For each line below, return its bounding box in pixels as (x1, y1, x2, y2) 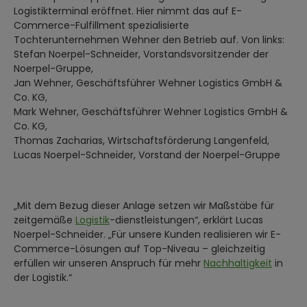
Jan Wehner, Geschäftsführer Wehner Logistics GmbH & (14, 75, 282, 90)
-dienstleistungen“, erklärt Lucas (110, 212, 263, 227)
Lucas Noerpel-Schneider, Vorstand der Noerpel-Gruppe (14, 147, 280, 162)
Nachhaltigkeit (204, 256, 272, 270)
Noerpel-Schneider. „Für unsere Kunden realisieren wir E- (14, 227, 281, 241)
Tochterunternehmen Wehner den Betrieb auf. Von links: (14, 32, 284, 47)
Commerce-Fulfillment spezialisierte (14, 18, 189, 32)
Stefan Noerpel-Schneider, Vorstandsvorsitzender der (14, 47, 269, 61)
